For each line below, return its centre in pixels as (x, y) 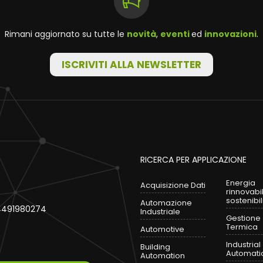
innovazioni (230, 34)
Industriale (160, 211)
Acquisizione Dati (173, 185)
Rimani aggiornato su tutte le (66, 34)
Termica (242, 227)
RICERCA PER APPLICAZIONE (193, 159)
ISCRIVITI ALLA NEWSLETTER (131, 64)
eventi (176, 34)
